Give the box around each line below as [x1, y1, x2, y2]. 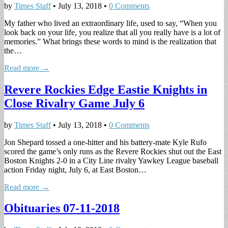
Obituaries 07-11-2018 [4, 202, 120, 215]
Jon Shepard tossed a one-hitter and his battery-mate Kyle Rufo [4, 137, 207, 147]
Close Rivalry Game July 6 [4, 96, 145, 110]
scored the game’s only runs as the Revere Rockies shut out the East [4, 147, 221, 156]
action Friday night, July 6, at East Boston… [4, 165, 147, 174]
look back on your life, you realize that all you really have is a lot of [4, 27, 220, 37]
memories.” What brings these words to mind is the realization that [4, 37, 216, 46]
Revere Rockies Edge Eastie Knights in [4, 82, 207, 96]
